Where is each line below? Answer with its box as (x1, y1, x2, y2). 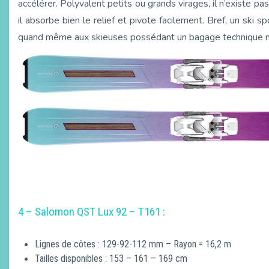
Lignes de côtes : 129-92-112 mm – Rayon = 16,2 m (35, 238, 231, 250)
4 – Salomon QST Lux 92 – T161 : (18, 205, 165, 219)
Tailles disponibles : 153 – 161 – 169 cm (35, 253, 187, 265)
